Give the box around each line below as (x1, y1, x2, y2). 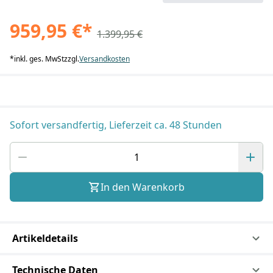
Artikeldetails (12, 232, 78, 245)
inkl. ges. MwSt (14, 54, 64, 64)
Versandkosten (79, 54, 130, 64)
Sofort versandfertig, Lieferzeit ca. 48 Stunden (10, 118, 222, 132)
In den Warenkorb (101, 180, 185, 194)
